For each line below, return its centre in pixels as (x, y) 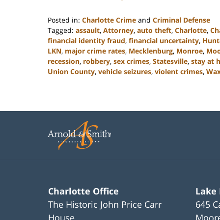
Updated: (62, 82)
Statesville (170, 61)
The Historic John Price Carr (105, 205)
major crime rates (95, 51)
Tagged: (61, 30)
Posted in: (64, 20)
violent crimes (179, 72)
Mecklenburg (151, 51)
